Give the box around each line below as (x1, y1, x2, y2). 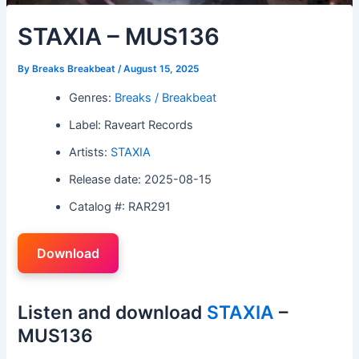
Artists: (69, 144, 111, 159)
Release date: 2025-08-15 (69, 171, 212, 187)
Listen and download (18, 301, 208, 324)
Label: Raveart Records (69, 117, 194, 132)
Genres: (69, 90, 115, 105)
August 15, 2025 (123, 63, 200, 75)
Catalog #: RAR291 (69, 199, 171, 214)
